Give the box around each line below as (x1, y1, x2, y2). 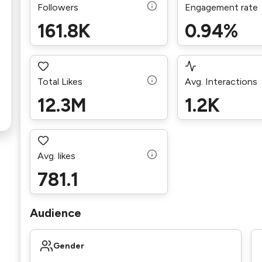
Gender (53, 241, 84, 251)
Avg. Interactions (185, 75, 258, 87)
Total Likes (37, 75, 82, 87)
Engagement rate (185, 1, 258, 13)
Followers (37, 1, 78, 13)
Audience (29, 206, 81, 220)
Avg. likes (37, 150, 75, 161)
